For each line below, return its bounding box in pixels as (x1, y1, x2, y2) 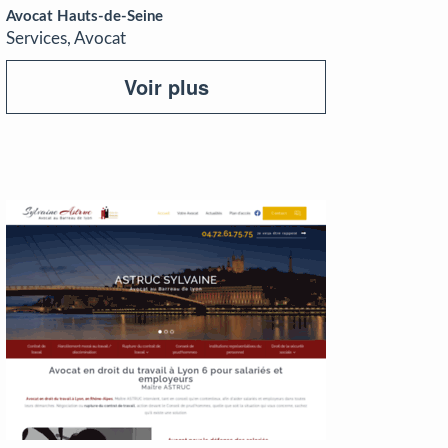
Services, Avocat (6, 30, 126, 47)
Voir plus (123, 72, 209, 101)
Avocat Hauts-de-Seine (6, 9, 163, 24)
